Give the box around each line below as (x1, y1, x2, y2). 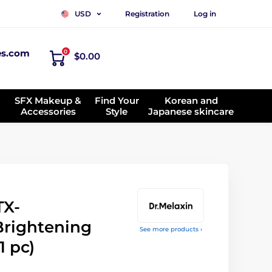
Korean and (164, 94, 218, 106)
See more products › (139, 225, 202, 233)
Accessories (20, 105, 76, 117)
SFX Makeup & (15, 94, 82, 106)
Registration (125, 8, 169, 18)
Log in (194, 8, 216, 18)
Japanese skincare (148, 105, 234, 117)
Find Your (94, 94, 139, 106)
